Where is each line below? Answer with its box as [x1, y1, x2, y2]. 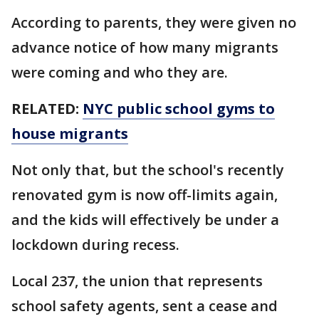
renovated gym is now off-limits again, [11, 185, 278, 204]
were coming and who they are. [11, 63, 231, 82]
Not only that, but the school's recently [11, 160, 284, 179]
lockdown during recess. [11, 235, 183, 254]
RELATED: [11, 99, 83, 118]
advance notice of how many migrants [11, 38, 278, 57]
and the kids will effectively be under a [11, 210, 279, 229]
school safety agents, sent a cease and [11, 296, 278, 315]
